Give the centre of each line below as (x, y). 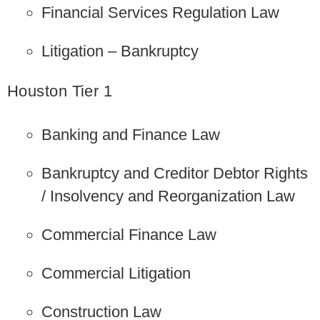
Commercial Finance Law (129, 234)
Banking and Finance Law (131, 134)
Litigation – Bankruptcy (120, 51)
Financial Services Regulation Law (161, 12)
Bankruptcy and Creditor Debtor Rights (175, 173)
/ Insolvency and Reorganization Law (169, 196)
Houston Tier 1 (60, 91)
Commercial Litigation (116, 273)
